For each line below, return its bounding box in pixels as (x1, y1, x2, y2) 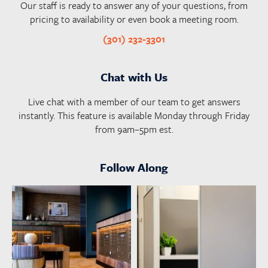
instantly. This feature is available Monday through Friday (19, 108, 249, 123)
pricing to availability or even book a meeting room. (29, 12, 239, 27)
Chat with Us (100, 69, 167, 86)
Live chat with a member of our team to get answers (28, 95, 240, 109)
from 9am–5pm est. (95, 122, 173, 137)
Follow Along (100, 159, 168, 176)
